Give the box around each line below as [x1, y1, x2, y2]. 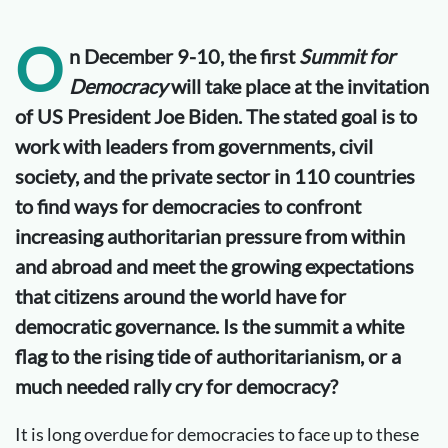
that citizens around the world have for [15, 283, 346, 308]
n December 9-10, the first [69, 43, 299, 68]
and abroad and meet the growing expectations [15, 253, 414, 278]
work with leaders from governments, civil [15, 133, 373, 158]
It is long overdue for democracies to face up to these [15, 422, 419, 445]
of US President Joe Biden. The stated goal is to [15, 103, 417, 128]
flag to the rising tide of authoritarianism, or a [15, 343, 401, 368]
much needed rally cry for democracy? [15, 373, 338, 398]
